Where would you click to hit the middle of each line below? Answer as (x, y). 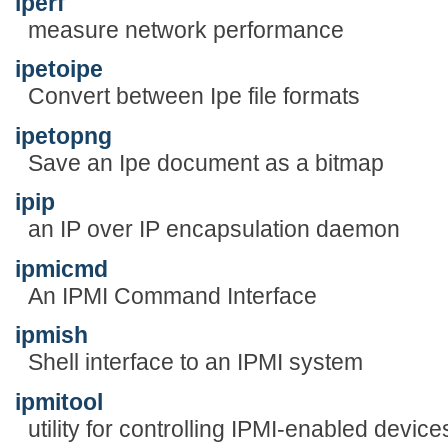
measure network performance (185, 29)
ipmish (51, 335)
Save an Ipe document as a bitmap (205, 162)
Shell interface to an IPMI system (195, 362)
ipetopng (63, 135)
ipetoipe (59, 69)
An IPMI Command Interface (172, 295)
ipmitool (59, 401)
